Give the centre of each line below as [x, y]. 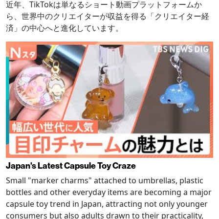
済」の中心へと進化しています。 [65, 28]
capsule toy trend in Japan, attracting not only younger [107, 204]
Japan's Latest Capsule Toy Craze [71, 166]
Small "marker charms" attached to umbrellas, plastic [105, 181]
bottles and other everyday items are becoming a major [109, 192]
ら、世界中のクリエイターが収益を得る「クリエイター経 [108, 16]
